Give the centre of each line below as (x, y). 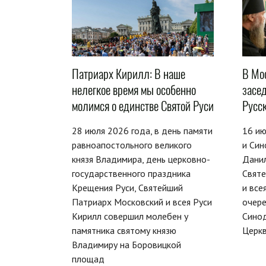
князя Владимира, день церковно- (141, 159)
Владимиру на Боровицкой (126, 244)
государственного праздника (131, 173)
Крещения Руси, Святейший (127, 187)
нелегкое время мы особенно (134, 90)
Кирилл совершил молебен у (130, 216)
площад (88, 259)
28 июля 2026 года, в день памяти (142, 130)
